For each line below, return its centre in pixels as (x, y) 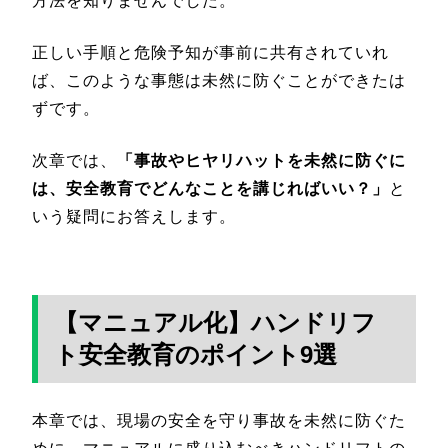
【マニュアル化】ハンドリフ (215, 322)
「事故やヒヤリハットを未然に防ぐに (261, 160)
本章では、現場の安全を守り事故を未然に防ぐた (219, 420)
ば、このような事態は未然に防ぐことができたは (219, 80)
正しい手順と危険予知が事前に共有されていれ (210, 52)
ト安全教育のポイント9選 (195, 354)
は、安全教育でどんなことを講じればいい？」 (210, 188)
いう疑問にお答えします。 (134, 216)
